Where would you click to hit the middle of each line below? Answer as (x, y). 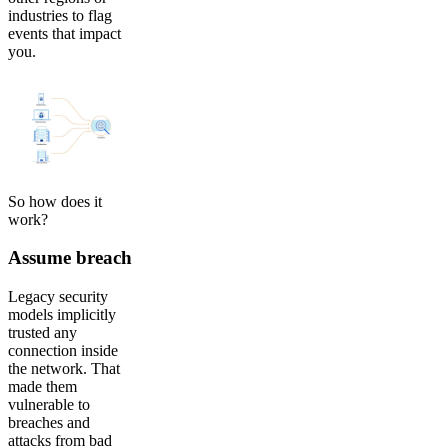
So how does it (55, 201)
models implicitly (62, 315)
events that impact (64, 34)
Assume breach (70, 258)
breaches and (49, 423)
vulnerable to (49, 405)
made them (42, 387)
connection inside (63, 351)
